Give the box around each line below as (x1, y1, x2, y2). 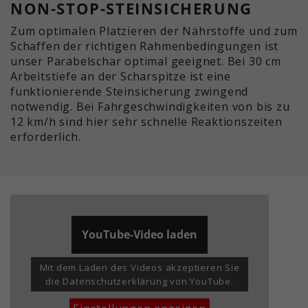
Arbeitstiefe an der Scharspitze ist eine (10, 68, 231, 84)
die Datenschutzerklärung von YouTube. (45, 274, 234, 287)
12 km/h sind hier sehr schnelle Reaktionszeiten (10, 113, 283, 129)
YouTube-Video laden (82, 226, 198, 242)
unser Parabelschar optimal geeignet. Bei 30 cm (10, 53, 281, 69)
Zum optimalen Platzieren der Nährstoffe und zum (10, 23, 298, 38)
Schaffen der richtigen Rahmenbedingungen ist (10, 38, 279, 54)
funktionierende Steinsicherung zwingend (10, 83, 249, 99)
